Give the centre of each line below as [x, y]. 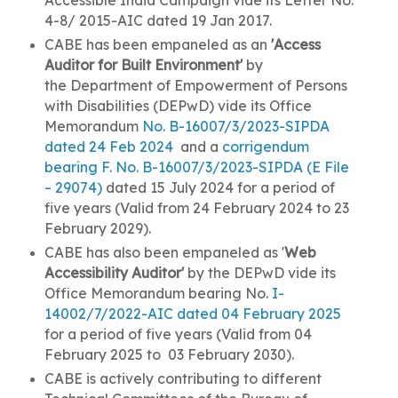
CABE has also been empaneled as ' [164, 252]
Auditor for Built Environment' [143, 64]
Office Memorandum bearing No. [158, 293]
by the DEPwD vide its [259, 272]
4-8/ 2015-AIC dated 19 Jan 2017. [159, 20]
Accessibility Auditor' [114, 272]
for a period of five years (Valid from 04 [178, 334]
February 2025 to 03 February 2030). [169, 354]
